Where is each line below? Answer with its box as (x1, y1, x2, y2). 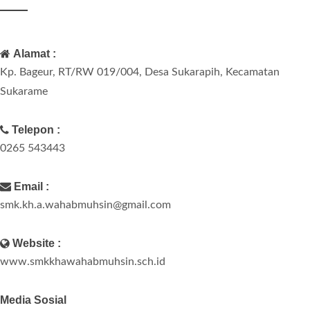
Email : (14, 181, 49, 192)
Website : (12, 237, 61, 249)
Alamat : (13, 48, 56, 60)
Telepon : (12, 124, 60, 136)
